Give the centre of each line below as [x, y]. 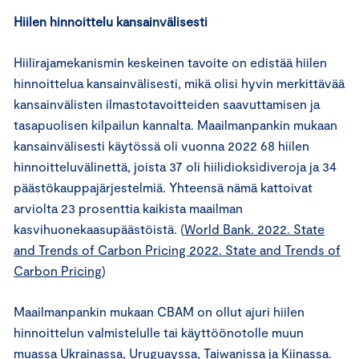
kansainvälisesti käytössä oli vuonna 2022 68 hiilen [161, 145]
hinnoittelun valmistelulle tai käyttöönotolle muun [159, 332]
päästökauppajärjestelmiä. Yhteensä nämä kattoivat [163, 187]
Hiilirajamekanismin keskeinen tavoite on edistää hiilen [170, 62]
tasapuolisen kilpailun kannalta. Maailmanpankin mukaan [175, 124]
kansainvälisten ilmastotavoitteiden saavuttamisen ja [167, 103]
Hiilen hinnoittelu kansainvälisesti [111, 21]
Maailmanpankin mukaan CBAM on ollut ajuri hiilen [159, 311]
